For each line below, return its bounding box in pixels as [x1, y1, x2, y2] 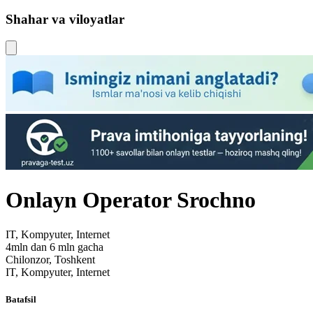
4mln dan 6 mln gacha [6, 240, 103, 253]
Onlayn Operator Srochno [6, 187, 256, 213]
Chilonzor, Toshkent [6, 253, 95, 265]
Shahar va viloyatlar [6, 12, 124, 27]
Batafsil [6, 293, 36, 305]
